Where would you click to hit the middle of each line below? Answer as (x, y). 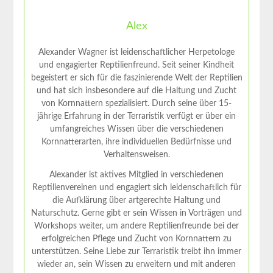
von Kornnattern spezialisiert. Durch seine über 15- (136, 103)
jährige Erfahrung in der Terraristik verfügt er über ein (136, 116)
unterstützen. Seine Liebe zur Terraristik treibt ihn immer (136, 251)
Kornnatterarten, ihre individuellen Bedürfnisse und (136, 142)
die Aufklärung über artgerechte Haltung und (136, 200)
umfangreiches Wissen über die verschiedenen (136, 129)
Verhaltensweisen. (136, 154)
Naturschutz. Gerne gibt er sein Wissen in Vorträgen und (136, 213)
